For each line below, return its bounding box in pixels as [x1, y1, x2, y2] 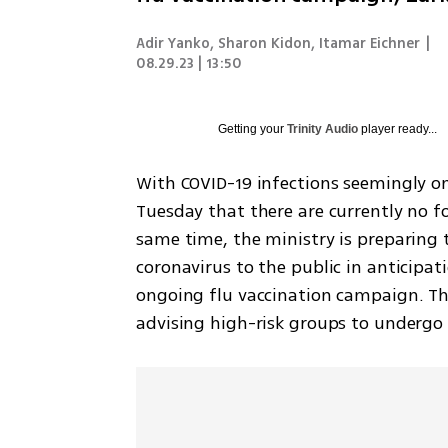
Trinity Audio [287, 122, 359, 136]
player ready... [358, 122, 438, 136]
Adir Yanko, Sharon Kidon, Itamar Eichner [136, 33, 421, 54]
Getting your [218, 122, 288, 136]
